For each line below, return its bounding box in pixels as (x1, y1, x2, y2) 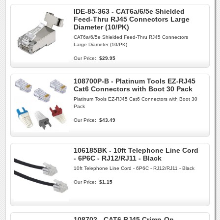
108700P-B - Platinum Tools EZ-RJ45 (74, 77, 195, 85)
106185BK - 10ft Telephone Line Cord (74, 146, 198, 154)
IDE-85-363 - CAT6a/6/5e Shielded (74, 7, 185, 15)
